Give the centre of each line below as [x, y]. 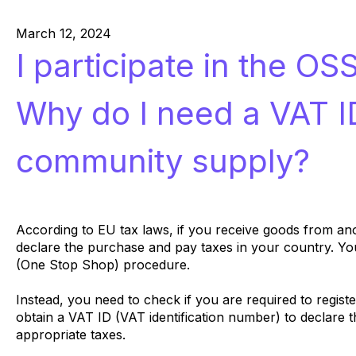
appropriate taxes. [72, 334]
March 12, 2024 [63, 33]
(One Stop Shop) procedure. [103, 264]
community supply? [163, 161]
